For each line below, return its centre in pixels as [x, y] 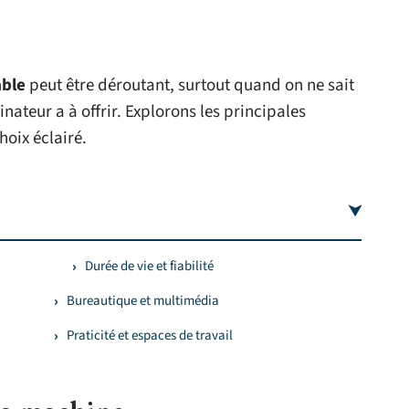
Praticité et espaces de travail [150, 336]
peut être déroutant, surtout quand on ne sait [190, 85]
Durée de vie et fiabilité [149, 266]
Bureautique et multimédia [143, 301]
